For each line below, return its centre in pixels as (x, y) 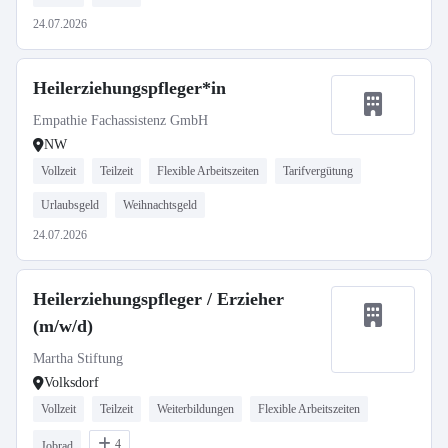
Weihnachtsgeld (160, 205)
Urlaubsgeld (70, 205)
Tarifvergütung (318, 171)
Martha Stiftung (78, 358)
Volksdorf (71, 382)
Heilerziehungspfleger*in (129, 88)
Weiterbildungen (195, 409)
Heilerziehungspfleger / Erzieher (158, 299)
